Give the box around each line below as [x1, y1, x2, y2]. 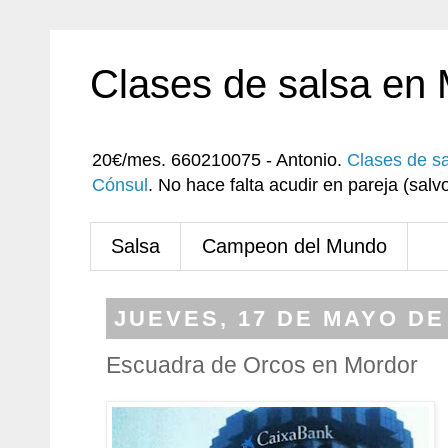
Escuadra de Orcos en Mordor [106, 352, 418, 378]
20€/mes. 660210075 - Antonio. [92, 150, 347, 170]
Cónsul [92, 175, 148, 195]
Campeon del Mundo [202, 235, 387, 257]
